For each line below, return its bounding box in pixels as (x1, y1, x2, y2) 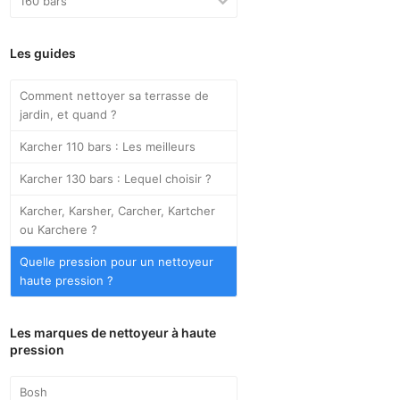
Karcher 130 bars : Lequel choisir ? (20, 171, 212, 186)
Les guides (10, 45, 77, 61)
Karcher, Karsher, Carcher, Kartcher (20, 203, 216, 218)
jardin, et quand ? (20, 106, 118, 121)
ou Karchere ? (20, 221, 98, 237)
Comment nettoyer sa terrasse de (20, 87, 210, 103)
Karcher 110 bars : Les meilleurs (20, 138, 196, 154)
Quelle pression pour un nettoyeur (20, 254, 214, 269)
